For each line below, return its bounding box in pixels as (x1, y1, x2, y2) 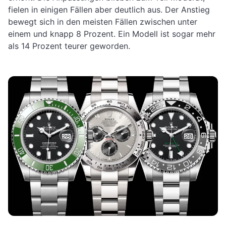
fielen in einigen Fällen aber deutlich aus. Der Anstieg (8, 4, 210, 15)
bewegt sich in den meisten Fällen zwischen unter (8, 16, 197, 27)
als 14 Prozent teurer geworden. (8, 40, 130, 51)
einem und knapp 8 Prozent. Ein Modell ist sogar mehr (8, 28, 215, 39)
